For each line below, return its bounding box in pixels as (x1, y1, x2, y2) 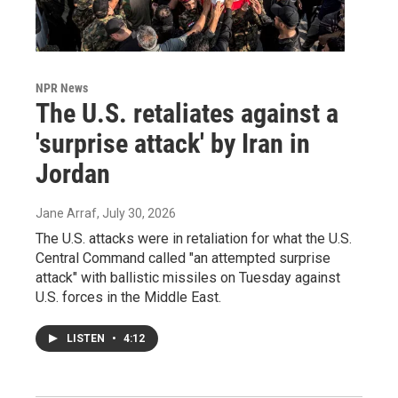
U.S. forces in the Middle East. (36, 288, 221, 306)
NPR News (36, 80, 88, 95)
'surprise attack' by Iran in (36, 127, 310, 159)
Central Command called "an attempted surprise (36, 249, 330, 267)
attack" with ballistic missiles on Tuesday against (36, 268, 340, 286)
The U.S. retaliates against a (36, 97, 338, 129)
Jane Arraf (36, 205, 97, 220)
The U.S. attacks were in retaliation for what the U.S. (36, 229, 352, 247)
